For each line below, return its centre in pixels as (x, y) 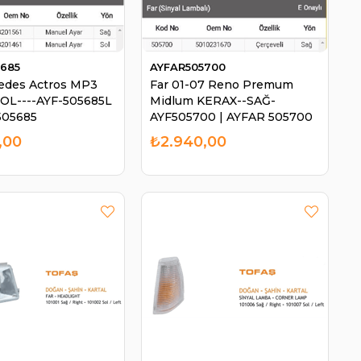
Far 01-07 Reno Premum (222, 85)
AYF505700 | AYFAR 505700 (231, 117)
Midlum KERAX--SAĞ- (213, 101)
